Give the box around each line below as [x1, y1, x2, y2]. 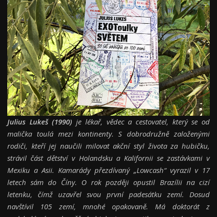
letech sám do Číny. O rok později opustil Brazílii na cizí [7, 177, 210, 187]
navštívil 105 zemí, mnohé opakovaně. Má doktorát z [7, 201, 210, 211]
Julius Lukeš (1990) [7, 116, 73, 126]
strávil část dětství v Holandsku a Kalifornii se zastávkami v [7, 153, 210, 163]
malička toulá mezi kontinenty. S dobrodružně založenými [7, 128, 210, 139]
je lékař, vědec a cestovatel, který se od [72, 116, 210, 126]
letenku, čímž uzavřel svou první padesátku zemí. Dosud [7, 189, 210, 199]
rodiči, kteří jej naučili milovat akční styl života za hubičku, [7, 140, 210, 151]
